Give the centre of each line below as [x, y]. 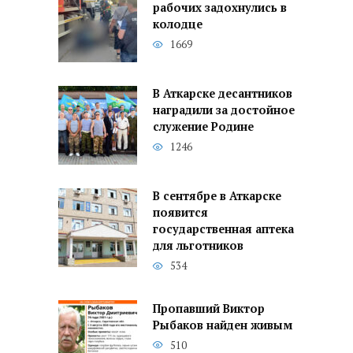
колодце [178, 24]
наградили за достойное [224, 110]
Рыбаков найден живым [223, 325]
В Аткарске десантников [223, 94]
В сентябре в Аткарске [217, 196]
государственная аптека [223, 229]
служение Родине [203, 127]
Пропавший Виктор [209, 309]
